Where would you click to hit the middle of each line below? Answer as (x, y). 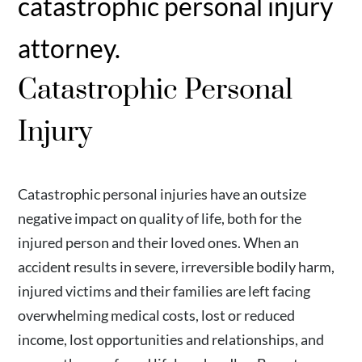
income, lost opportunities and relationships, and (171, 339)
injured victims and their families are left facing (164, 291)
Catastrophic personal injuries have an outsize (162, 194)
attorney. (69, 48)
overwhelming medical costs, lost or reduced (157, 315)
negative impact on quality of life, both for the (160, 218)
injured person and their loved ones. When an (159, 242)
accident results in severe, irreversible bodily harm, (177, 267)
